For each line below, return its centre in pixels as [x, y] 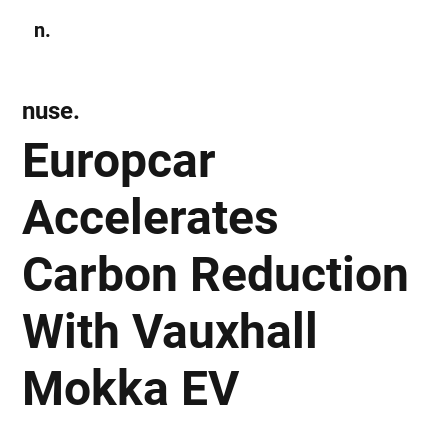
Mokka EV [131, 388]
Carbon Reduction [216, 274]
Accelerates [151, 217]
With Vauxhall [170, 331]
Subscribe [340, 29]
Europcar [119, 160]
